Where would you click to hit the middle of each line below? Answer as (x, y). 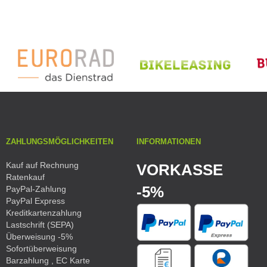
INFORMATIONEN (169, 142)
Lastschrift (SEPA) (40, 225)
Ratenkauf (25, 177)
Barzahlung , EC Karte (48, 261)
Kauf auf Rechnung (42, 165)
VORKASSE (180, 170)
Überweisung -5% (39, 237)
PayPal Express (35, 201)
